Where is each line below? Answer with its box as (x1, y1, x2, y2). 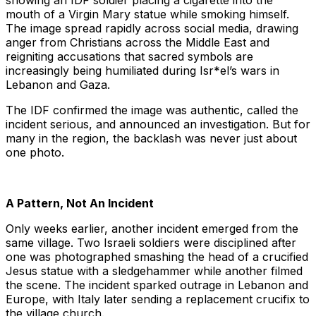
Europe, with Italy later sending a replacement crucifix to (6, 292, 310, 307)
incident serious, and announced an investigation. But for (6, 117, 310, 132)
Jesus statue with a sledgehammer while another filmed (6, 264, 303, 279)
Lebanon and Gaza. (6, 78, 110, 92)
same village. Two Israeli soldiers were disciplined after (6, 236, 296, 250)
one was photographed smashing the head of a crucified (6, 250, 308, 265)
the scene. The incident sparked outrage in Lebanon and (6, 278, 308, 293)
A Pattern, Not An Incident (6, 196, 154, 211)
